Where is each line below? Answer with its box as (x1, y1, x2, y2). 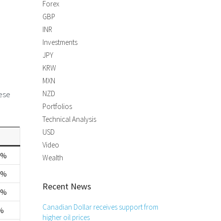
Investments (42, 37, 77, 47)
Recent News (42, 181, 91, 192)
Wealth (42, 153, 63, 162)
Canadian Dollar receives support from (42, 202, 158, 212)
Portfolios (42, 102, 72, 111)
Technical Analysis (42, 114, 96, 124)
